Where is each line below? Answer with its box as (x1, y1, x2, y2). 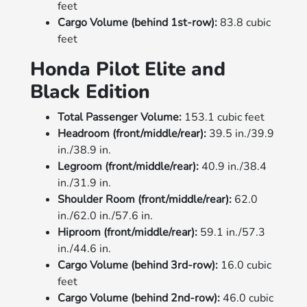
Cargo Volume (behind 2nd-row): (58, 290, 221, 306)
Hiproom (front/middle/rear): (58, 224, 201, 240)
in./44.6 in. (58, 241, 112, 256)
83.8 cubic (217, 14, 271, 30)
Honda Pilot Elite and (30, 56, 226, 82)
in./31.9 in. (58, 175, 112, 191)
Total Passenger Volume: (58, 109, 182, 125)
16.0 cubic (218, 257, 272, 273)
